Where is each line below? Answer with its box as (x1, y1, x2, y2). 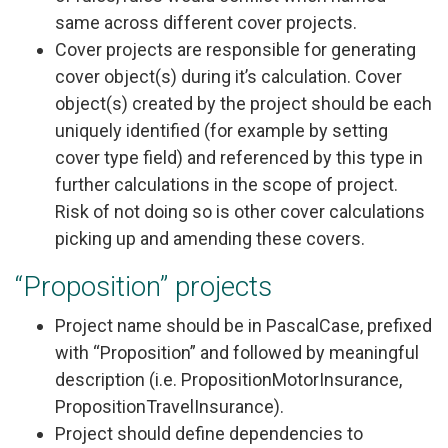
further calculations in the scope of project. (55, 173, 398, 195)
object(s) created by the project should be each (55, 92, 432, 114)
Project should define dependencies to (55, 422, 363, 444)
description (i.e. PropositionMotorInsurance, (55, 368, 402, 390)
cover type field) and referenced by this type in (55, 146, 423, 168)
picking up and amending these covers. (55, 227, 365, 249)
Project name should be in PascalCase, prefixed (55, 314, 432, 336)
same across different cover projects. (55, 11, 357, 33)
